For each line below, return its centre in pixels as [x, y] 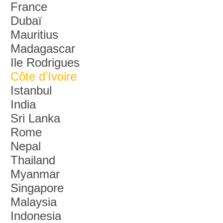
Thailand [33, 160]
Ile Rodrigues [45, 62]
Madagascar [43, 49]
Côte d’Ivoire [43, 76]
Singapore [37, 188]
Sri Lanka [35, 118]
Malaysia [33, 202]
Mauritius [34, 35]
